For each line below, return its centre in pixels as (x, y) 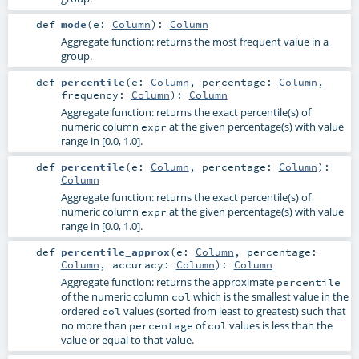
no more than (95, 326)
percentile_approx (115, 252)
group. (76, 56)
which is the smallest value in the (269, 297)
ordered (81, 311)
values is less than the (279, 326)
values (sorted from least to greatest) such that (233, 311)
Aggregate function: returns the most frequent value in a (194, 41)
